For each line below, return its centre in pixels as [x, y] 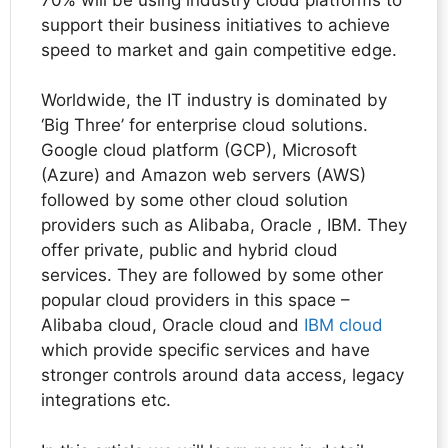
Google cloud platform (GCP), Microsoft [199, 150]
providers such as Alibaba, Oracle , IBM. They [224, 225]
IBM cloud [343, 325]
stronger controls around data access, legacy [222, 375]
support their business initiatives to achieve [215, 24]
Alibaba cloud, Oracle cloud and [172, 325]
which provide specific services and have [205, 350]
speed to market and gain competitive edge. [219, 49]
